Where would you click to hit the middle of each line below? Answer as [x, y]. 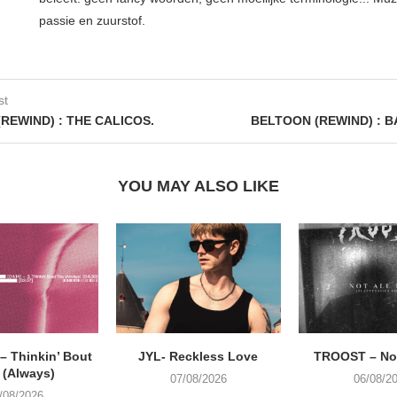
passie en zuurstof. [92, 20]
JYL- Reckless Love [198, 357]
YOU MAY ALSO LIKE [198, 186]
